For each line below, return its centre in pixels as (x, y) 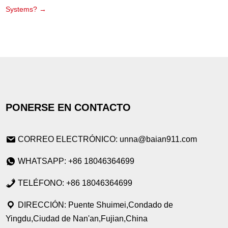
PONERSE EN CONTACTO (68, 108)
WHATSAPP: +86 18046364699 (76, 161)
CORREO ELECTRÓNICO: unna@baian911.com (108, 139)
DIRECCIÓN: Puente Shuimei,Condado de (95, 205)
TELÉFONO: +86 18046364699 (75, 183)
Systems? (22, 9)
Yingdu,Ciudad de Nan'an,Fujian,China (77, 219)
